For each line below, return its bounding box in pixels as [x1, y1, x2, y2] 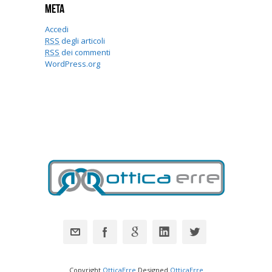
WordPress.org [45, 58, 100, 70]
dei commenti [59, 47, 110, 58]
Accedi [45, 24, 69, 35]
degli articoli [59, 35, 105, 47]
